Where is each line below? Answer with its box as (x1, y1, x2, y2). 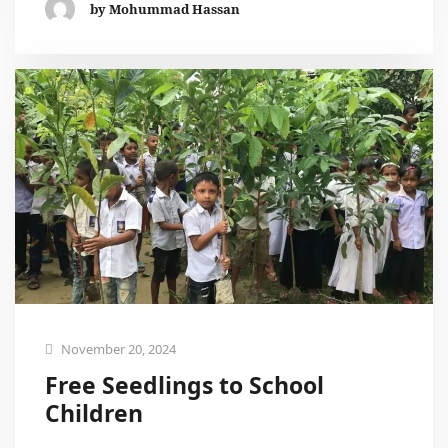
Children (45, 397, 143, 430)
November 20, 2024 (58, 340, 176, 359)
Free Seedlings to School (45, 369, 324, 402)
